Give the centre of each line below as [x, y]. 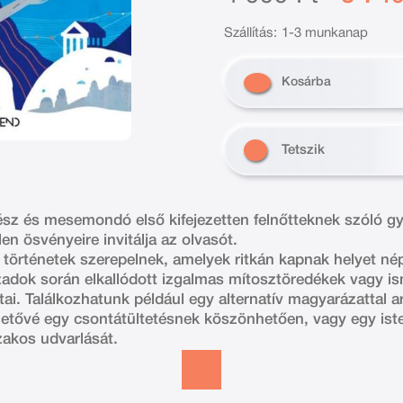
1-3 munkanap [325, 33]
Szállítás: [251, 33]
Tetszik [303, 150]
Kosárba [306, 82]
